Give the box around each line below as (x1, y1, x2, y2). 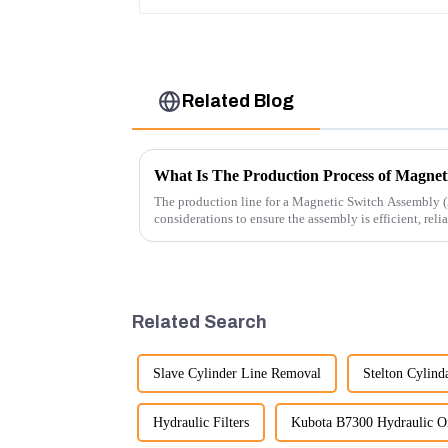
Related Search (132, 311, 267, 332)
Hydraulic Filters (153, 415, 249, 431)
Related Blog (182, 91, 295, 112)
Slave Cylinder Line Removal (153, 366, 321, 382)
